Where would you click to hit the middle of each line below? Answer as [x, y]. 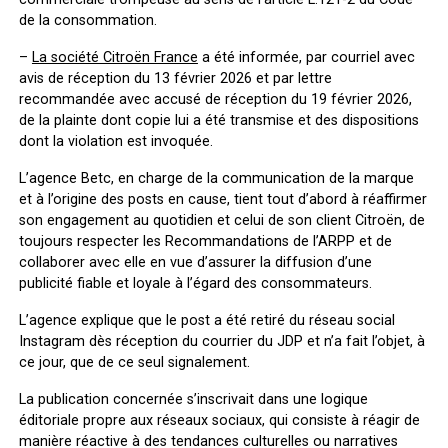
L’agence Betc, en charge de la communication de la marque [216, 178]
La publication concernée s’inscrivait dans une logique [193, 399]
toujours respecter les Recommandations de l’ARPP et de [205, 241]
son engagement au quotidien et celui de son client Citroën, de [221, 220]
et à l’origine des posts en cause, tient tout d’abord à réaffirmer [222, 199]
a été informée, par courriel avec [306, 57]
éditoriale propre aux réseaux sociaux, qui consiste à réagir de [219, 420]
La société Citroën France [114, 57]
